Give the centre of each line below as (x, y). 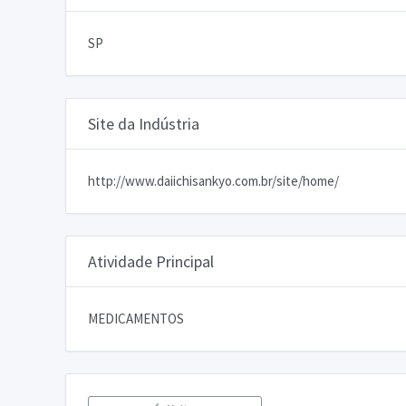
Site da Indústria (144, 123)
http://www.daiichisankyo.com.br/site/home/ (213, 180)
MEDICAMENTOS (136, 318)
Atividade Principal (151, 261)
